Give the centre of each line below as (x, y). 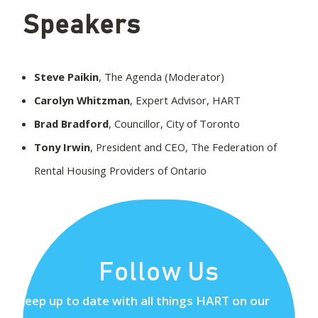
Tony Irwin (62, 147)
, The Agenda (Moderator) (161, 76)
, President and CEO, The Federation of (183, 147)
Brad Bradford (71, 123)
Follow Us (159, 272)
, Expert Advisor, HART (185, 100)
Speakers (82, 25)
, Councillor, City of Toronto (174, 123)
